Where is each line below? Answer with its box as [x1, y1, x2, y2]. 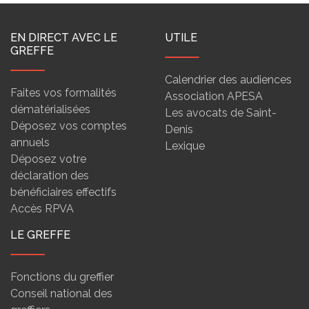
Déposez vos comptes [10, 119, 127, 132]
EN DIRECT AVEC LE [10, 31, 117, 44]
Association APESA [165, 90, 263, 103]
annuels [10, 136, 50, 149]
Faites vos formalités [10, 86, 117, 99]
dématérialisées [10, 103, 90, 116]
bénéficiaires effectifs [10, 186, 117, 199]
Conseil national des [10, 287, 112, 300]
